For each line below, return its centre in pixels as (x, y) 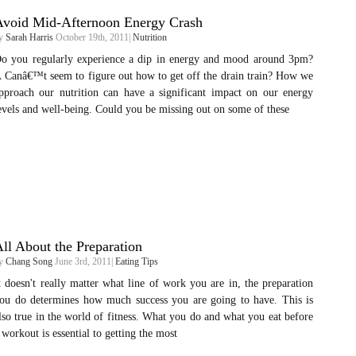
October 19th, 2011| (93, 37)
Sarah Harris (29, 37)
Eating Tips (137, 261)
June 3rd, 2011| (84, 261)
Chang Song (29, 261)
